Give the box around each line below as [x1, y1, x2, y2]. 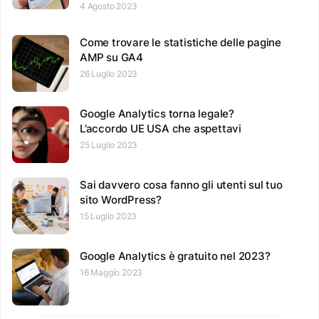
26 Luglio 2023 [80, 68, 138, 79]
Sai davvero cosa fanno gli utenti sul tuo [80, 177, 283, 192]
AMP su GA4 [80, 50, 144, 64]
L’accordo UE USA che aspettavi [80, 121, 242, 135]
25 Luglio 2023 [80, 139, 138, 150]
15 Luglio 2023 [80, 210, 137, 221]
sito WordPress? [80, 192, 162, 206]
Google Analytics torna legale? [80, 106, 235, 120]
